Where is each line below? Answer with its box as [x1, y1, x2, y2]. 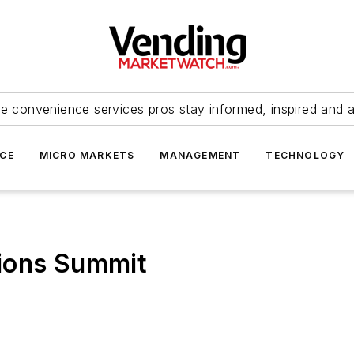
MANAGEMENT [160, 149, 241, 161]
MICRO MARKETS [39, 149, 135, 161]
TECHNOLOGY [265, 149, 345, 161]
